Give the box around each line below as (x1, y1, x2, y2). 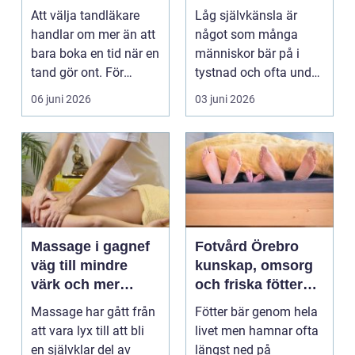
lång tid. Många (195, 84, 283, 100)
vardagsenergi (31, 296, 128, 312)
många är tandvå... (31, 84, 136, 100)
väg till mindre (31, 258, 128, 274)
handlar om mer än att (31, 27, 155, 43)
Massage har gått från (31, 304, 155, 320)
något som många (195, 27, 298, 43)
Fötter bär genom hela (195, 304, 318, 320)
